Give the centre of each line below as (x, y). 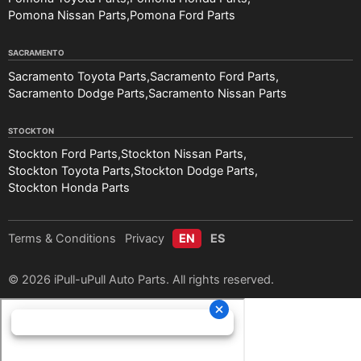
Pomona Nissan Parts (67, 16)
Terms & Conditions (62, 238)
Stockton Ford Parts (63, 154)
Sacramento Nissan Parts (218, 93)
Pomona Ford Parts (183, 16)
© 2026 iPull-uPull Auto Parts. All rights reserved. (141, 279)
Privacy (144, 238)
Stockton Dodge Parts (194, 170)
